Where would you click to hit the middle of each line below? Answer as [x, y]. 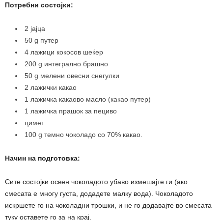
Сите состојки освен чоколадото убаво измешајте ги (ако [96, 182]
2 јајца [35, 29]
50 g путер [41, 41]
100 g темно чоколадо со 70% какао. [83, 135]
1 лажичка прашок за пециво [71, 111]
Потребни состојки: [41, 5]
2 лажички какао [51, 88]
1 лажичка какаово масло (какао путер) [88, 99]
